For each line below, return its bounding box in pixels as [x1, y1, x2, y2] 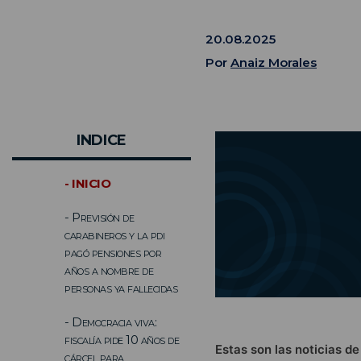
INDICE [76, 131, 127, 149]
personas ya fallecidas [64, 280, 177, 296]
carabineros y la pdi [64, 226, 164, 243]
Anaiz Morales [230, 54, 317, 70]
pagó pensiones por [64, 244, 161, 260]
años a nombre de [64, 262, 153, 278]
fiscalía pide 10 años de [64, 331, 179, 347]
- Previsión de [64, 209, 134, 225]
